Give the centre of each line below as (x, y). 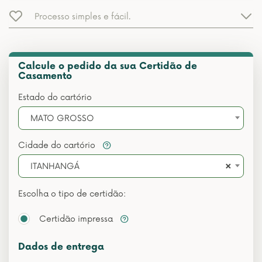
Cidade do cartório (58, 145)
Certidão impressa (77, 219)
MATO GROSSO (62, 118)
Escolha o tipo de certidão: (72, 194)
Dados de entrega (61, 247)
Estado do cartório (55, 97)
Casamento (45, 76)
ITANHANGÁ (55, 166)
